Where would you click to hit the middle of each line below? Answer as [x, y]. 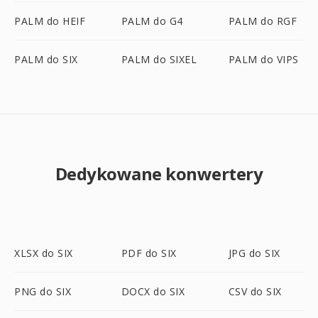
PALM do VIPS [263, 59]
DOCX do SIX [153, 291]
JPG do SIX [254, 253]
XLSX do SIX [44, 253]
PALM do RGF [263, 21]
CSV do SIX [255, 291]
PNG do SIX [43, 291]
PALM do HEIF [50, 21]
